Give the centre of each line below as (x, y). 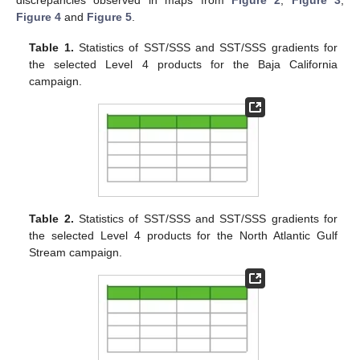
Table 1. (51, 48)
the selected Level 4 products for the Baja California (183, 65)
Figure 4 (39, 16)
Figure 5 (109, 16)
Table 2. (51, 218)
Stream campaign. (76, 252)
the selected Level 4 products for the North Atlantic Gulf (183, 235)
